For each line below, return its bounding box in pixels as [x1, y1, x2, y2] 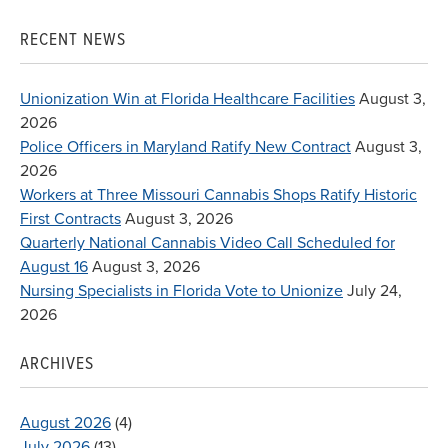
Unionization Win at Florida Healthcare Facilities [20, 89, 355, 110]
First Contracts [20, 209, 121, 230]
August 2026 [20, 413, 111, 434]
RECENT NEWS [20, 29, 126, 51]
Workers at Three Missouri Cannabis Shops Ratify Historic [20, 185, 417, 206]
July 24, [347, 281, 402, 302]
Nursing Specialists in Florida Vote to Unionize [20, 281, 343, 302]
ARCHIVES [20, 352, 94, 374]
